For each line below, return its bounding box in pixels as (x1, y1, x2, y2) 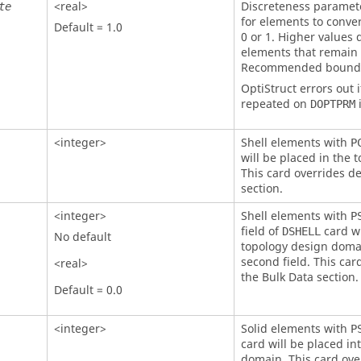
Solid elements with (240, 320, 351, 338)
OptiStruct (240, 80, 297, 98)
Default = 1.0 (53, 19, 122, 36)
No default (53, 228, 111, 246)
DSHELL (281, 224, 321, 238)
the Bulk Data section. (240, 268, 359, 286)
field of (240, 222, 282, 240)
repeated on (240, 95, 310, 113)
